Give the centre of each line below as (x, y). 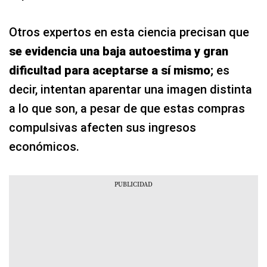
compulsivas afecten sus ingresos (103, 127)
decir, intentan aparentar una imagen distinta (131, 89)
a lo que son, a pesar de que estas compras (127, 108)
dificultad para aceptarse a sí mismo (110, 70)
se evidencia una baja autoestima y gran (119, 51)
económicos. (44, 146)
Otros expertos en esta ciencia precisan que (129, 32)
